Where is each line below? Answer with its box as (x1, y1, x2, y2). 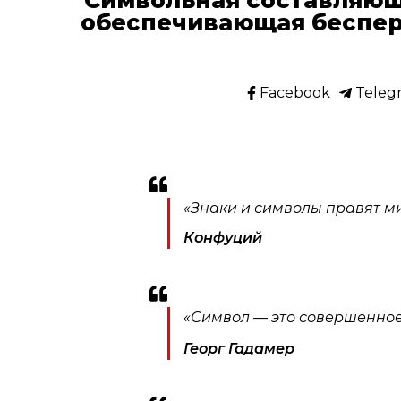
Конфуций (183, 229, 263, 247)
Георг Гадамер (183, 339, 295, 357)
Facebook (256, 84, 331, 102)
